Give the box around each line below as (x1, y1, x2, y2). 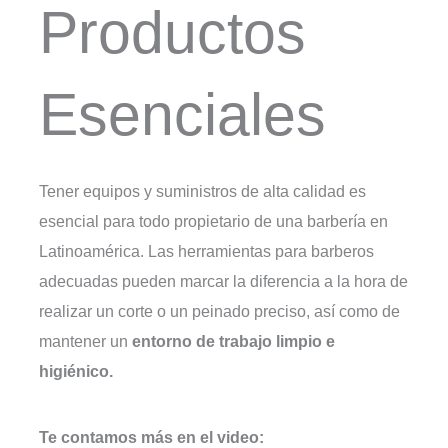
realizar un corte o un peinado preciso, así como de (39, 301, 401, 320)
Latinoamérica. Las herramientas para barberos (39, 241, 375, 260)
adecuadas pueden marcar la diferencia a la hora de (39, 271, 409, 290)
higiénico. (39, 361, 118, 380)
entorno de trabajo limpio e (132, 331, 336, 350)
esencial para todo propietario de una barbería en (39, 211, 389, 230)
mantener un (39, 331, 133, 350)
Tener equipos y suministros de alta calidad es (39, 181, 367, 200)
